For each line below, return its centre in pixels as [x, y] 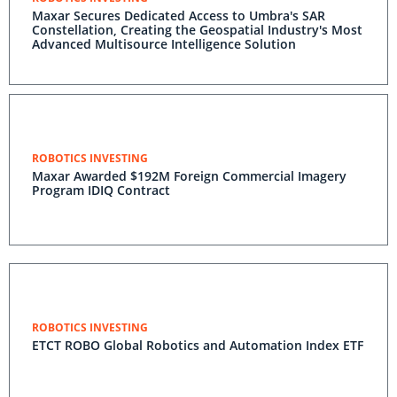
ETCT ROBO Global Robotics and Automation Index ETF [198, 345]
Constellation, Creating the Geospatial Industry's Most [197, 30]
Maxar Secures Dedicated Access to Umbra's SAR [179, 16]
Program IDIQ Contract [101, 190]
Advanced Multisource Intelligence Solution [164, 44]
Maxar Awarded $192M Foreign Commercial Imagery [189, 176]
